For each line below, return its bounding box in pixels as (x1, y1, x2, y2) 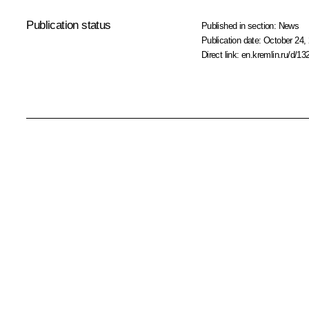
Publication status (26, 18, 111, 32)
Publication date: (201, 34, 264, 46)
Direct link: (201, 49, 242, 60)
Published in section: (201, 20, 279, 31)
